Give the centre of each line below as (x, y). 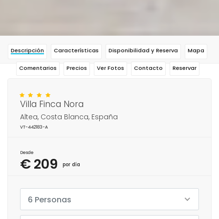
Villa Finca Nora (52, 104)
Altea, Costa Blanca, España (69, 117)
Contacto (148, 68)
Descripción (27, 50)
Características (76, 50)
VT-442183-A (34, 127)
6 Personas (50, 199)
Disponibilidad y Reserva (143, 50)
